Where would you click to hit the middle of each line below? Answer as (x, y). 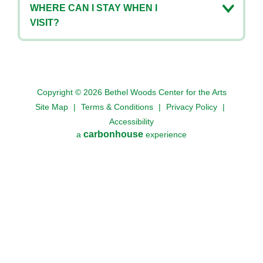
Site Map (52, 107)
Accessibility (131, 121)
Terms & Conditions (117, 107)
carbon (99, 134)
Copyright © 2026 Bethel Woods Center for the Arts (131, 92)
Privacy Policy (192, 107)
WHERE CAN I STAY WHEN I (94, 8)
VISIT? (45, 22)
